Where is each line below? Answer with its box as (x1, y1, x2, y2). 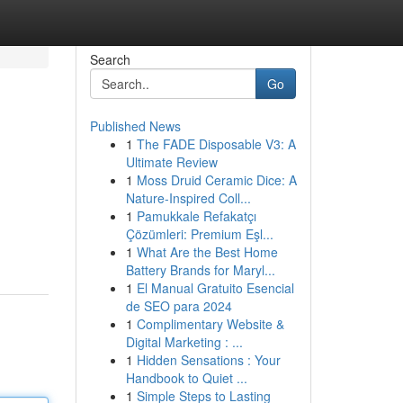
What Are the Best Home (136, 243, 278, 261)
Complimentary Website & (136, 315, 284, 333)
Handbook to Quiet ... (125, 369, 247, 387)
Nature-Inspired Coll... (125, 189, 251, 207)
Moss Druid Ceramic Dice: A (136, 171, 297, 189)
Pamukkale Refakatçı (136, 207, 256, 225)
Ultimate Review (125, 153, 218, 171)
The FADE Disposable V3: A (136, 135, 296, 153)
